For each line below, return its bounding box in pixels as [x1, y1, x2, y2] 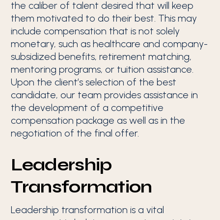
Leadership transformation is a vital [11, 204, 165, 216]
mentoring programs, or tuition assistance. [11, 63, 194, 75]
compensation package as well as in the [11, 114, 186, 126]
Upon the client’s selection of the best [11, 76, 177, 88]
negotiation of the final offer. [11, 127, 139, 139]
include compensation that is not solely [11, 25, 180, 37]
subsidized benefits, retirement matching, [11, 51, 192, 62]
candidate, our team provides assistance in [11, 89, 198, 101]
